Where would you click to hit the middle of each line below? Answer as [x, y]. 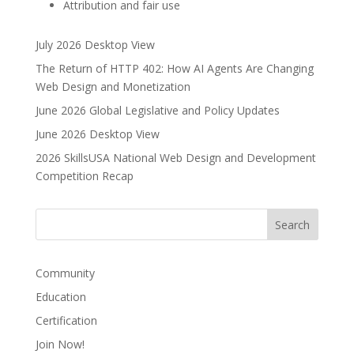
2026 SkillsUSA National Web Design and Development [175, 158]
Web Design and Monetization [113, 87]
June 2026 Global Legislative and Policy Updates [157, 110]
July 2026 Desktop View [95, 45]
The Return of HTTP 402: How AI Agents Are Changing [174, 68]
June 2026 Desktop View [97, 134]
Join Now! [60, 344]
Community [65, 273]
